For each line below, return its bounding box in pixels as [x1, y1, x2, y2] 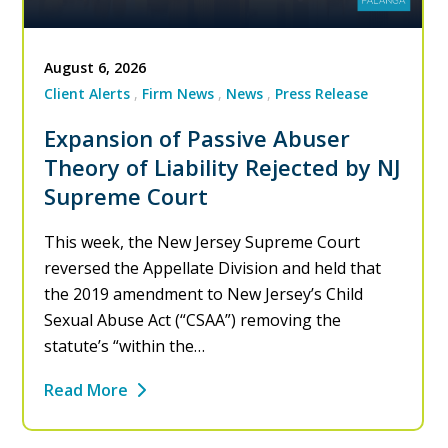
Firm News [142, 84, 215, 104]
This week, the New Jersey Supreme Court [44, 231, 361, 254]
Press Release [275, 84, 369, 104]
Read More [44, 379, 129, 402]
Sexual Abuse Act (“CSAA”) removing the [44, 309, 342, 332]
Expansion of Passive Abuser [44, 123, 351, 154]
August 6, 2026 [44, 58, 147, 78]
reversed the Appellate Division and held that [44, 257, 382, 280]
